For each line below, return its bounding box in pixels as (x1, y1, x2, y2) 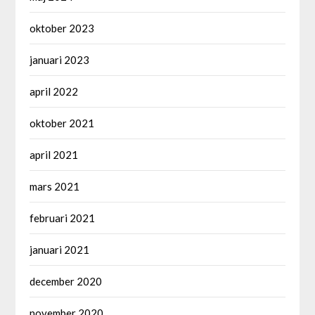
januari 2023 (30, 53, 90, 67)
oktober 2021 (30, 117, 95, 130)
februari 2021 (30, 212, 96, 225)
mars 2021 (30, 180, 80, 193)
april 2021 (30, 148, 79, 162)
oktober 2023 (30, 22, 95, 35)
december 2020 (30, 275, 103, 288)
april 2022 (30, 85, 79, 98)
